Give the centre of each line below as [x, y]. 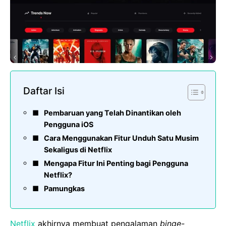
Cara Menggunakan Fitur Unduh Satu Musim [121, 138]
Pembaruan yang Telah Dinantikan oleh [112, 113]
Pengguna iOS [68, 125]
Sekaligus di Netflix [78, 150]
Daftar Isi [44, 91]
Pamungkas [64, 189]
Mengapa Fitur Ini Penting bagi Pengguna [116, 163]
